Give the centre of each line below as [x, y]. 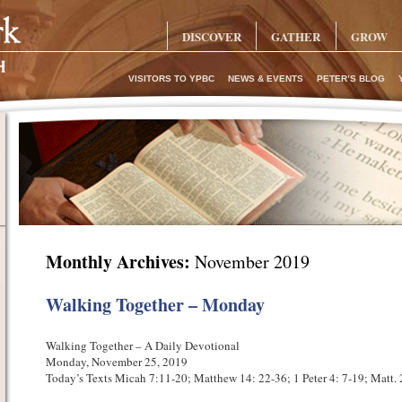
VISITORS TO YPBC [171, 79]
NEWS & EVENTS [265, 79]
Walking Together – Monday [155, 305]
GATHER [296, 36]
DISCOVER [211, 36]
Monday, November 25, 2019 [116, 362]
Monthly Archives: [120, 262]
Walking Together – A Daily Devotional [142, 345]
